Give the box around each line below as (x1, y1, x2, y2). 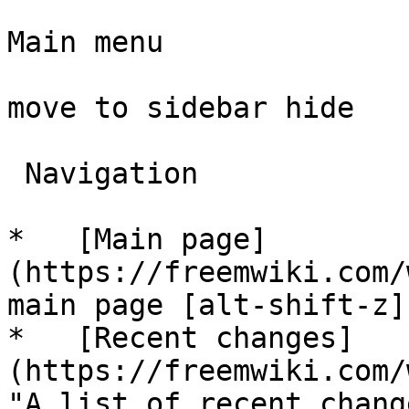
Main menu (7, 26, 163, 58)
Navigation (7, 157, 25, 190)
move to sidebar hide (7, 91, 354, 124)
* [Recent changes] (7, 321, 354, 354)
